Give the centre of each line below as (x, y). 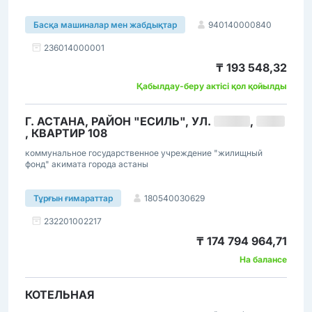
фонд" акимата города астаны (87, 164)
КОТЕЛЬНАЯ (60, 295)
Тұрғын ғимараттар (73, 198)
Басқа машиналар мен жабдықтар (105, 25)
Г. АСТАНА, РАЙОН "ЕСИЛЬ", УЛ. (119, 121)
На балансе (263, 259)
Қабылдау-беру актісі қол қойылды (212, 86)
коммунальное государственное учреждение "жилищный (144, 153)
